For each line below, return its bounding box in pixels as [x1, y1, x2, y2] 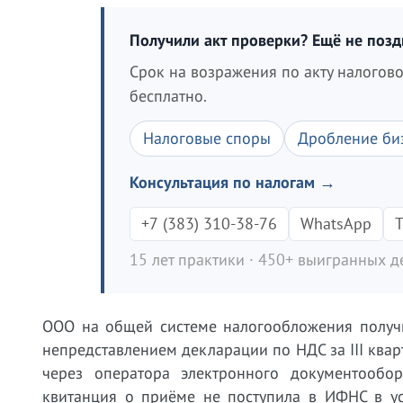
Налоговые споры [143, 128, 271, 148]
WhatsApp [300, 213, 372, 234]
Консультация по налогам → [130, 172, 336, 193]
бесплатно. [130, 85, 207, 106]
